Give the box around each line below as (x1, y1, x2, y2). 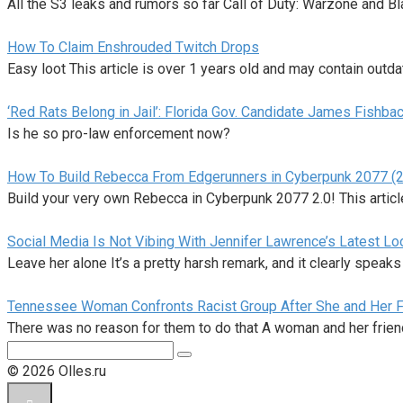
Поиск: (6, 339, 51, 357)
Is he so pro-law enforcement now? (7, 124, 230, 142)
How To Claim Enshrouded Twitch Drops (7, 38, 259, 56)
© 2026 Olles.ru (7, 362, 106, 380)
